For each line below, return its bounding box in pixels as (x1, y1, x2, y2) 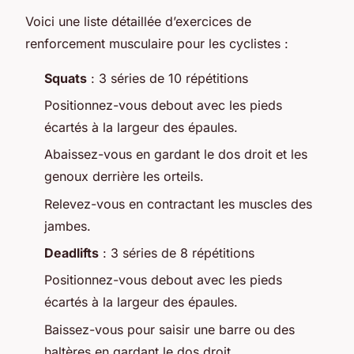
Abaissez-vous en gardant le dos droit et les (44, 146, 307, 163)
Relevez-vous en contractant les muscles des (44, 195, 312, 212)
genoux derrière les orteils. (44, 168, 204, 185)
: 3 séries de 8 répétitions (99, 245, 254, 262)
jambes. (44, 217, 91, 234)
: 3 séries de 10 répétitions (87, 70, 248, 86)
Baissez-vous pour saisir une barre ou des (44, 321, 295, 337)
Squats (44, 70, 87, 86)
